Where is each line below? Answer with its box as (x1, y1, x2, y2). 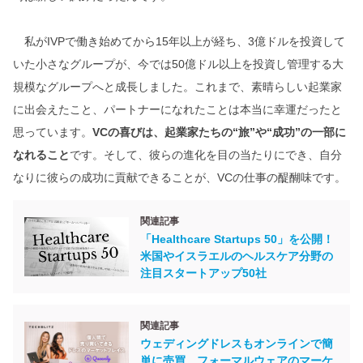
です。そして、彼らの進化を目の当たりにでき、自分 (70, 147, 342, 161)
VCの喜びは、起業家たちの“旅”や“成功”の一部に (92, 125, 346, 139)
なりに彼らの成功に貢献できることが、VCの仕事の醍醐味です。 (13, 170, 346, 184)
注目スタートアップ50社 (140, 266, 267, 280)
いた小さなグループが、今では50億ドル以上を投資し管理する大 (13, 57, 344, 70)
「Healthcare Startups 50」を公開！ (140, 232, 335, 246)
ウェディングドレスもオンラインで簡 (140, 336, 334, 350)
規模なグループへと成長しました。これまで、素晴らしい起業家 (13, 79, 342, 93)
